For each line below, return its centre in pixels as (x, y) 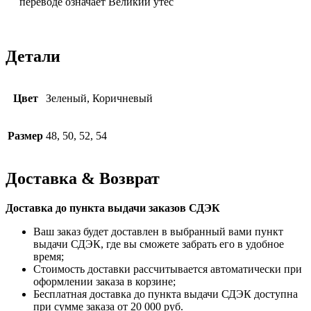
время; (49, 257)
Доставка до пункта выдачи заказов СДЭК (113, 208)
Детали (33, 56)
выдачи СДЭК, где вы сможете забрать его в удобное (159, 244)
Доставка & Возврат (83, 179)
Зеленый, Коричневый (99, 99)
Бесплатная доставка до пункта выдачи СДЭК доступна (166, 294)
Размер (25, 136)
